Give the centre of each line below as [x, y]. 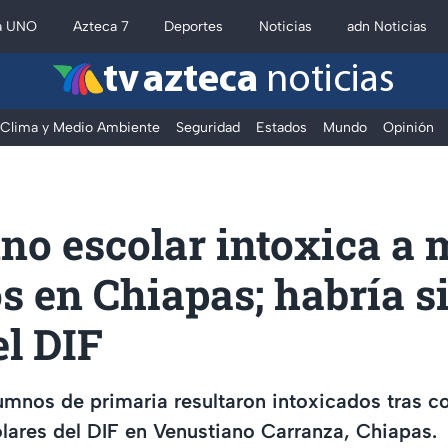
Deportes [194, 26]
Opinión [408, 127]
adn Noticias [387, 26]
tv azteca [180, 81]
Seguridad [208, 127]
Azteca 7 [100, 26]
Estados [281, 127]
